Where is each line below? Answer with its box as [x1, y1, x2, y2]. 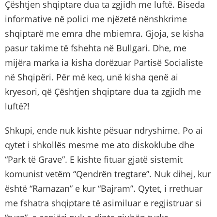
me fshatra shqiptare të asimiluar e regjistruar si [5, 197, 202, 209]
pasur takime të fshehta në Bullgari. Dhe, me [5, 42, 186, 54]
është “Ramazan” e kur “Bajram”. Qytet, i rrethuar [5, 182, 202, 194]
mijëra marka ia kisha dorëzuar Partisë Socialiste [5, 56, 203, 68]
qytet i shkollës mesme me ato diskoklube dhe [5, 139, 194, 151]
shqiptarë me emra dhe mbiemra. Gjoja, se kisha [5, 27, 204, 39]
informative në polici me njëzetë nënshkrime [5, 13, 187, 25]
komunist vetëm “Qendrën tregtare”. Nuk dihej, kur [5, 168, 211, 180]
